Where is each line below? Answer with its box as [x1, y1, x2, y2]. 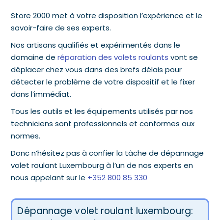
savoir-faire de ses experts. [11, 22, 113, 33]
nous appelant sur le [11, 172, 88, 183]
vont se [170, 52, 198, 62]
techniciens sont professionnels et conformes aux [11, 118, 195, 129]
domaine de [11, 52, 58, 62]
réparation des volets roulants [57, 52, 171, 62]
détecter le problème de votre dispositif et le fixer [11, 76, 195, 87]
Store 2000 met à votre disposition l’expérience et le [11, 10, 203, 21]
